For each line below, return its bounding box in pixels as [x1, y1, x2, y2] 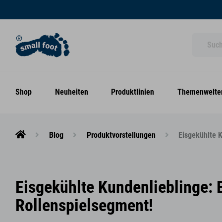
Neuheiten [55, 88, 88, 97]
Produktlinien [111, 88, 154, 97]
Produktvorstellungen [86, 131, 156, 140]
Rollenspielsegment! [15, 195, 153, 216]
